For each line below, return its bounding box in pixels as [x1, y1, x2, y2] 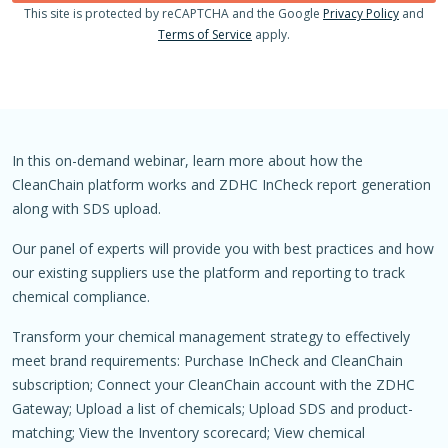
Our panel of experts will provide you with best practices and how [12, 238, 434, 258]
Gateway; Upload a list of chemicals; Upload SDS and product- [12, 398, 413, 418]
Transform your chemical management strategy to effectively [12, 326, 410, 346]
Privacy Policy [323, 4, 399, 22]
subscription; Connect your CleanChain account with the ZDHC [12, 374, 415, 394]
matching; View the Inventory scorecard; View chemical [12, 422, 365, 442]
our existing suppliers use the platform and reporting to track [12, 262, 405, 282]
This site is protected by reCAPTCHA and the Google [24, 4, 323, 22]
